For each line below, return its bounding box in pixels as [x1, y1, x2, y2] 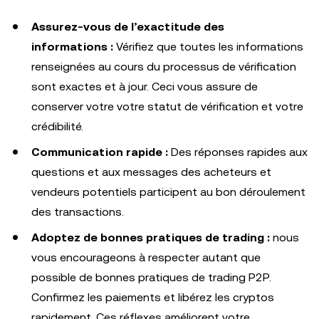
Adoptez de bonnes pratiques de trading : [31, 230, 270, 244]
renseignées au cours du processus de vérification [31, 59, 296, 73]
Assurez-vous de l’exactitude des [31, 19, 224, 33]
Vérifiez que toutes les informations [113, 39, 303, 53]
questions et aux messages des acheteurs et [31, 164, 271, 179]
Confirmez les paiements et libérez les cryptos [31, 290, 274, 304]
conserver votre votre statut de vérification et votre [31, 99, 303, 113]
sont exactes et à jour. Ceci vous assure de [31, 79, 258, 93]
